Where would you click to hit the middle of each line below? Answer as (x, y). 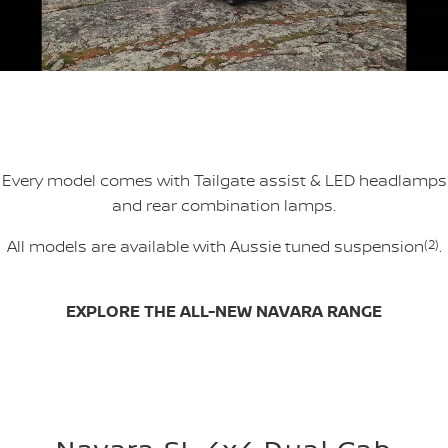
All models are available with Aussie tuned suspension (215, 245)
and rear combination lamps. (224, 204)
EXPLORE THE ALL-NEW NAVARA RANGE (224, 310)
